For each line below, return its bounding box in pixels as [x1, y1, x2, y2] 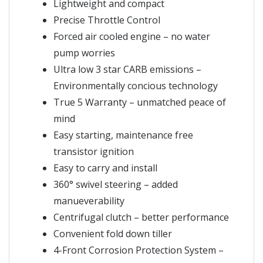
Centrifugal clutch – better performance [53, 210, 229, 224]
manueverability [53, 194, 124, 207]
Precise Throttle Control [53, 13, 160, 26]
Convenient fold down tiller [53, 227, 172, 240]
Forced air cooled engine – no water [53, 29, 210, 43]
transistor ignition [53, 144, 134, 158]
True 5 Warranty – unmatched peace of [53, 95, 226, 109]
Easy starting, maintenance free [53, 128, 193, 141]
